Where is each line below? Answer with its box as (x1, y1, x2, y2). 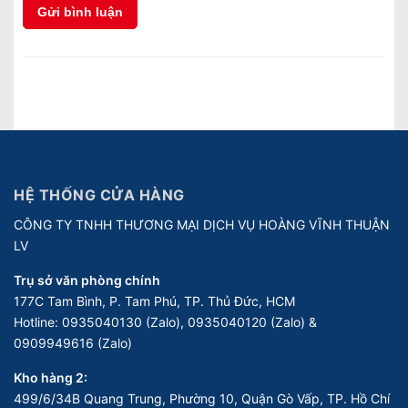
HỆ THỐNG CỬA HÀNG (14, 185, 185, 204)
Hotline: (14, 313, 62, 330)
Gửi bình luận (37, 4, 123, 19)
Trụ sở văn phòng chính (14, 271, 160, 288)
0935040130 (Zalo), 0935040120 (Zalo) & (62, 313, 317, 330)
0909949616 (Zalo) (14, 334, 132, 351)
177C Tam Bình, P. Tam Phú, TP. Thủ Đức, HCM (14, 292, 295, 309)
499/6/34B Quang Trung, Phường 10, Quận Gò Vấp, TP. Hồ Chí (14, 390, 390, 406)
